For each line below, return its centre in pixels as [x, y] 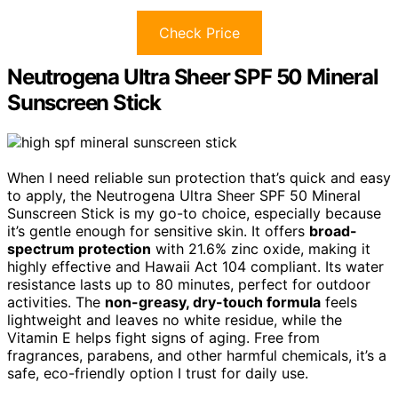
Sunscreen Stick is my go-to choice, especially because [194, 213]
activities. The [56, 302]
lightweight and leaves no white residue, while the [175, 319]
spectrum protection [79, 248]
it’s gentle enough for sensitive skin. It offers [158, 231]
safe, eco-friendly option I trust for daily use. [158, 373]
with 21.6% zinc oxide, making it [261, 248]
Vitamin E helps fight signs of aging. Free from [163, 337]
